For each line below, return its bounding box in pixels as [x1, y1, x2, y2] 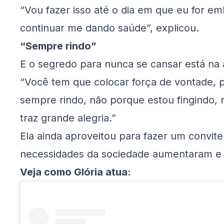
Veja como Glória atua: [20, 166, 131, 178]
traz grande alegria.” [20, 112, 116, 124]
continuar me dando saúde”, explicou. [20, 22, 199, 34]
